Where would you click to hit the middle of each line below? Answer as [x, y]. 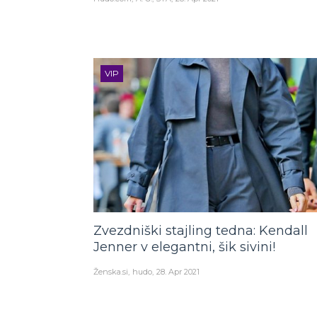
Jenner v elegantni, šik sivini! [184, 247]
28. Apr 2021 [178, 272]
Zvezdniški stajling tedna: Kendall [201, 231]
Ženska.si [111, 272]
